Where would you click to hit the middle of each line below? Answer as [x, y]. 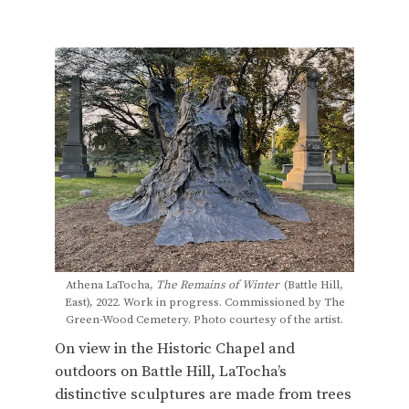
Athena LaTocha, [111, 285]
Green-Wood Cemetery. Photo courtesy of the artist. [204, 320]
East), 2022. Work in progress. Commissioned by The [204, 302]
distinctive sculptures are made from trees [203, 394]
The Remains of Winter [217, 285]
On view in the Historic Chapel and [175, 349]
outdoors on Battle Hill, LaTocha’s [171, 372]
